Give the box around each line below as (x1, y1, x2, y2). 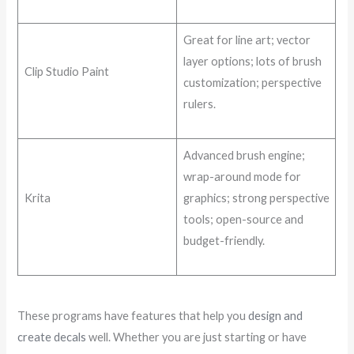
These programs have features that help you (17, 308, 249, 322)
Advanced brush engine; (183, 149, 305, 163)
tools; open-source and (183, 213, 303, 227)
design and (248, 308, 303, 322)
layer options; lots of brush (183, 55, 322, 69)
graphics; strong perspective (183, 191, 330, 205)
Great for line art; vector (183, 33, 311, 47)
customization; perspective (183, 76, 322, 90)
